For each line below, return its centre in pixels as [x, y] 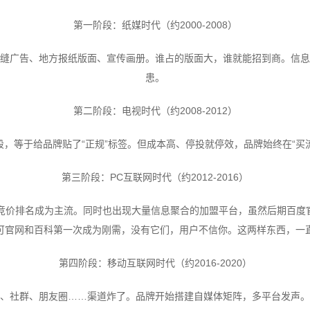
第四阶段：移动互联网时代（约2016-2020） [155, 263]
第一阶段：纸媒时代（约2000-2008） [155, 25]
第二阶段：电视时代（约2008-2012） [155, 110]
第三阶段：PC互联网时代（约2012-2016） [155, 177]
